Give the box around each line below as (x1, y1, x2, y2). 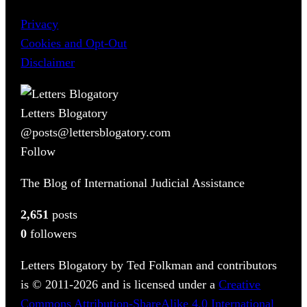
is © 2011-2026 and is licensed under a (21, 277, 219, 291)
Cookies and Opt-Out (21, 36, 127, 50)
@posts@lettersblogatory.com (21, 125, 171, 139)
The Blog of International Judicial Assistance (21, 175, 245, 190)
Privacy (21, 16, 59, 31)
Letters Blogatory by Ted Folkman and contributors (21, 258, 278, 272)
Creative (219, 277, 261, 291)
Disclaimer (21, 55, 75, 69)
